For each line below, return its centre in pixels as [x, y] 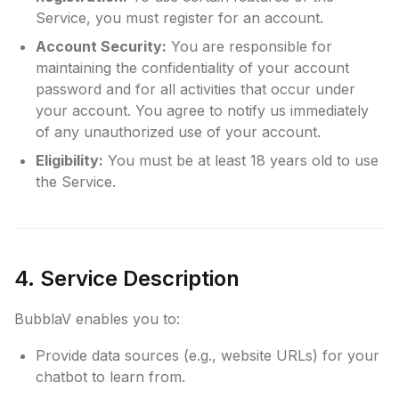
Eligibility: [69, 160]
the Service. [76, 182]
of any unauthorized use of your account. [178, 132]
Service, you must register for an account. [179, 18]
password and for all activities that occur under [195, 89]
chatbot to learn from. [110, 377]
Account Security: [101, 46]
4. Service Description [127, 278]
